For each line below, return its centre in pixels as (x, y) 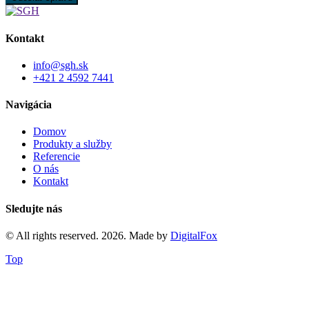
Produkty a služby (72, 144)
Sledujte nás (34, 208)
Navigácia (29, 105)
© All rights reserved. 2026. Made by (88, 235)
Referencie (57, 157)
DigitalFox (194, 235)
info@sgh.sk (61, 65)
